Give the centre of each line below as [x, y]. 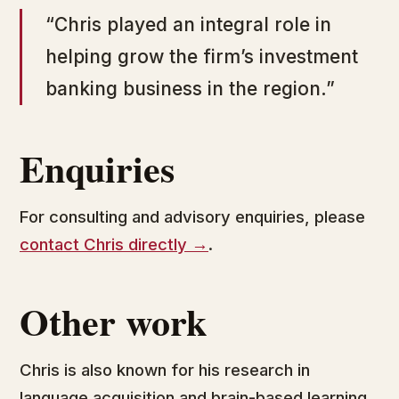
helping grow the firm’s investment [202, 57]
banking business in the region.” [190, 89]
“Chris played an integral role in [188, 24]
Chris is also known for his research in [165, 370]
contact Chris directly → [114, 244]
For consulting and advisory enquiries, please [192, 216]
